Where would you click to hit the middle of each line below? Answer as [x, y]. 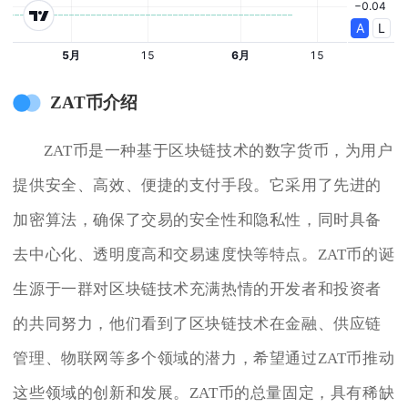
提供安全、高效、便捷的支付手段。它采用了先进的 [198, 185]
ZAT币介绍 [93, 103]
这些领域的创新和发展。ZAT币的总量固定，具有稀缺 [204, 393]
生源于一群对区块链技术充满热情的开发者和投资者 [198, 289]
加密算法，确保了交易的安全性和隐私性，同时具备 [198, 219]
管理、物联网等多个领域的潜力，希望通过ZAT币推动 [204, 358]
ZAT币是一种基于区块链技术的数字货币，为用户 [218, 150]
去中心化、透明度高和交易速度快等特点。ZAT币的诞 [204, 254]
